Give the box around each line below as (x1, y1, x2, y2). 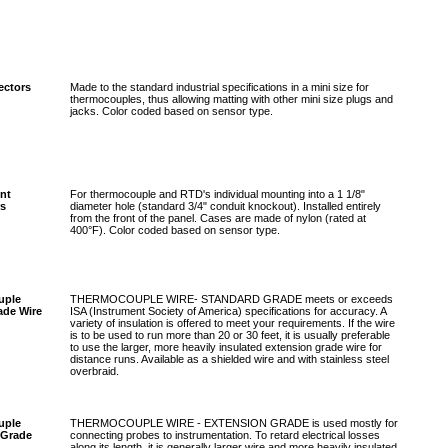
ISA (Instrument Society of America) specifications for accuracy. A (70, 305, 386, 317)
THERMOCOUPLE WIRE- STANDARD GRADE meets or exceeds (70, 293, 393, 305)
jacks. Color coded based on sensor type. (70, 105, 273, 117)
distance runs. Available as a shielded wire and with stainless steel (70, 353, 389, 365)
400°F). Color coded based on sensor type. (70, 224, 280, 236)
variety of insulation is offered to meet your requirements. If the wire (70, 317, 395, 329)
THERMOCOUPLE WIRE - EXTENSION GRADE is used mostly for (70, 417, 398, 429)
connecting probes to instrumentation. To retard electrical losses (70, 429, 380, 441)
